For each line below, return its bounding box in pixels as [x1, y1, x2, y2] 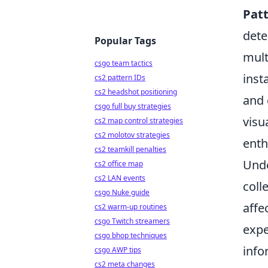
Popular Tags [95, 34, 156, 47]
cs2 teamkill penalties [95, 144, 166, 154]
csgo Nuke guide [95, 187, 150, 197]
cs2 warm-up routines [95, 202, 167, 212]
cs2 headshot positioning [95, 87, 177, 97]
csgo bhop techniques [95, 230, 167, 240]
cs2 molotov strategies [95, 130, 170, 140]
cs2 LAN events [95, 173, 145, 183]
